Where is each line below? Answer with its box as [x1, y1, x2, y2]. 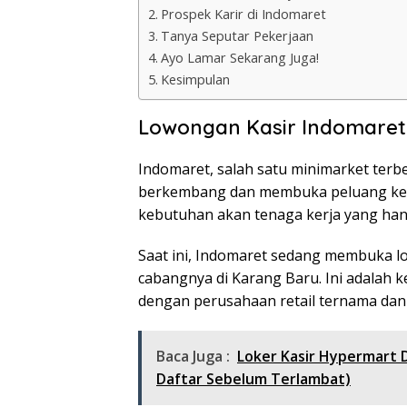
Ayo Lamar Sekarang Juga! [160, 49, 319, 67]
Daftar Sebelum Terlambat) [156, 369, 351, 390]
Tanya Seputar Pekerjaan [160, 27, 313, 45]
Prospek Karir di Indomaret [160, 5, 326, 24]
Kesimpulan [160, 71, 230, 89]
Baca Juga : [156, 346, 230, 367]
